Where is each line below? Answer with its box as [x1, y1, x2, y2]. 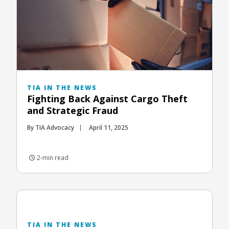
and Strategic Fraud [27, 104, 123, 117]
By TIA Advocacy [27, 123, 74, 132]
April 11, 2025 [89, 123, 128, 132]
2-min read [35, 153, 68, 162]
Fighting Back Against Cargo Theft [27, 92, 188, 105]
